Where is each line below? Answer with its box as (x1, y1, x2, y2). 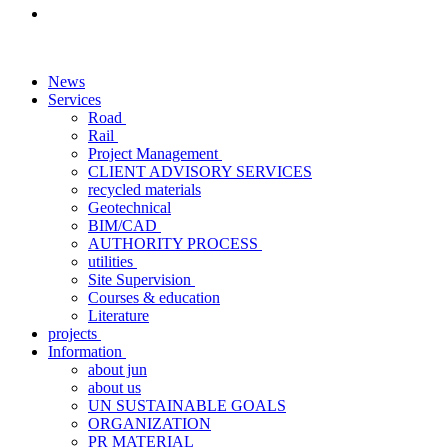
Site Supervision (88, 271, 195, 288)
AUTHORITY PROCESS (88, 235, 262, 252)
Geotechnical (88, 199, 171, 216)
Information (48, 343, 126, 360)
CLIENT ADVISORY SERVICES (88, 163, 312, 180)
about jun (88, 361, 147, 378)
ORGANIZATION (88, 415, 211, 432)
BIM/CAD (88, 217, 161, 234)
